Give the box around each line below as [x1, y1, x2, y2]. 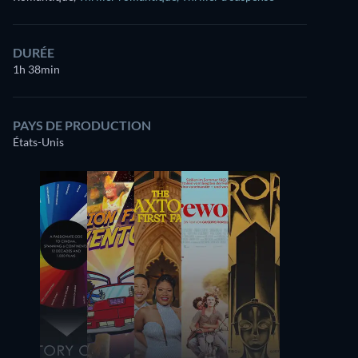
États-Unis [13, 135, 64, 149]
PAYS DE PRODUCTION [13, 117, 151, 133]
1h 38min [13, 62, 60, 76]
